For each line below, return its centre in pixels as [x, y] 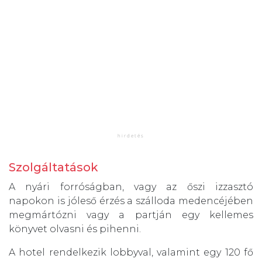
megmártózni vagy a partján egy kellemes [131, 215]
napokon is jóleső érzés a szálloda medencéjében [131, 201]
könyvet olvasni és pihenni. [75, 229]
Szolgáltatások [54, 168]
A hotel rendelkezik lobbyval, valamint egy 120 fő [131, 253]
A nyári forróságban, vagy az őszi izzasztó [131, 187]
